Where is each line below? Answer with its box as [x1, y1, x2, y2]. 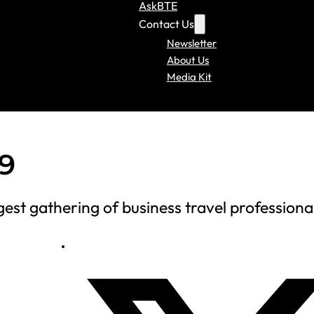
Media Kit [166, 69, 212, 83]
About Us [166, 53, 209, 67]
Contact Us [138, 16, 194, 31]
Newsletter [166, 36, 217, 50]
